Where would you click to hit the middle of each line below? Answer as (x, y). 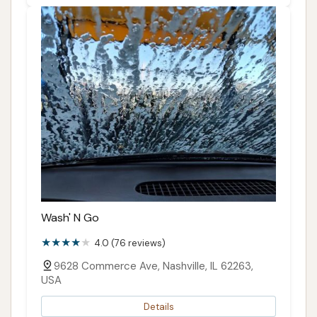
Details (158, 306)
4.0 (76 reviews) (130, 243)
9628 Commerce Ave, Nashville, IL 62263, (154, 266)
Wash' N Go (70, 218)
